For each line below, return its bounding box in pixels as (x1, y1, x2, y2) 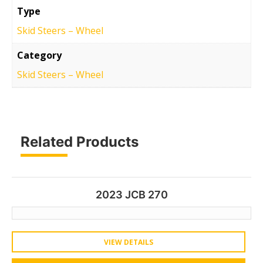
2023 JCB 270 (95, 188, 168, 201)
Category (17, 48, 62, 62)
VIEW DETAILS (104, 237, 153, 247)
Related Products (21, 133, 139, 150)
